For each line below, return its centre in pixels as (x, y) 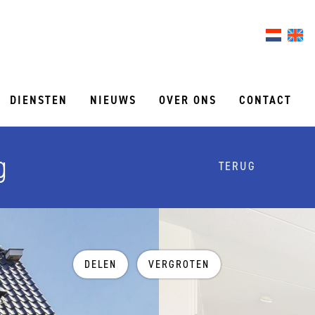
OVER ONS (188, 100)
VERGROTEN (179, 264)
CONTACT (265, 100)
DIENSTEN (39, 100)
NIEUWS (113, 100)
